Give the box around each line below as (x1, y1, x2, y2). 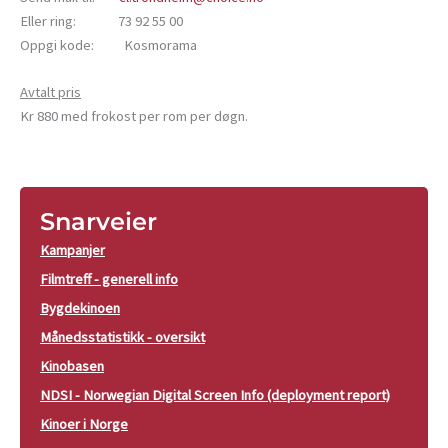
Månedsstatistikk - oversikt (40, 327, 205, 346)
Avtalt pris (20, 83, 81, 102)
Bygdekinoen (40, 298, 120, 317)
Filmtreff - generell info (40, 269, 178, 288)
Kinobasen (40, 356, 104, 375)
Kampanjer (40, 240, 105, 259)
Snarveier (40, 206, 157, 236)
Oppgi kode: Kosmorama (20, 36, 197, 55)
